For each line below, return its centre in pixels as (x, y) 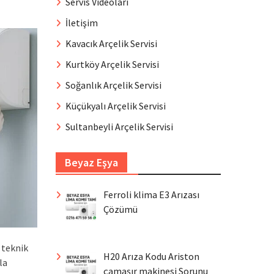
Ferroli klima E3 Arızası (151, 194)
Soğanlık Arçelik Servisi (113, 85)
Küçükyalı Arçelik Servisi (116, 106)
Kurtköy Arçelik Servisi (112, 64)
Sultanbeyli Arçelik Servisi (119, 127)
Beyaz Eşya (91, 162)
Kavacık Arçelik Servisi (111, 43)
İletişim (82, 23)
